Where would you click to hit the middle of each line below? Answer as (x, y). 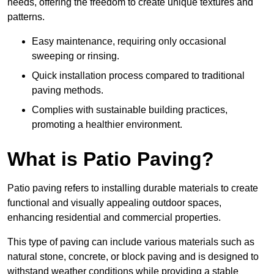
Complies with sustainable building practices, (130, 109)
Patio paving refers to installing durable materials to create (133, 188)
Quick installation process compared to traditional (138, 75)
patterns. (26, 17)
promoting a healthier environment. (107, 124)
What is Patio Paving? (111, 159)
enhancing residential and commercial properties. (114, 217)
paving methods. (68, 90)
